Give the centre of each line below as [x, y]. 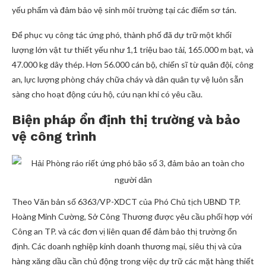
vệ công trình [54, 136]
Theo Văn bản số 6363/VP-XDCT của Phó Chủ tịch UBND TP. [126, 202]
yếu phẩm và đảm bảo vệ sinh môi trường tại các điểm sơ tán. [124, 10]
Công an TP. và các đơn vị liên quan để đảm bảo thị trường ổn [124, 231]
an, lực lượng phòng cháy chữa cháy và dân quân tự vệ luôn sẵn [128, 79]
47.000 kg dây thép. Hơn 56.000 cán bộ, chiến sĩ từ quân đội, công [133, 64]
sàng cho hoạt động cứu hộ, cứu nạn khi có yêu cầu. [107, 94]
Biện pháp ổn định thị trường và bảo [126, 120]
